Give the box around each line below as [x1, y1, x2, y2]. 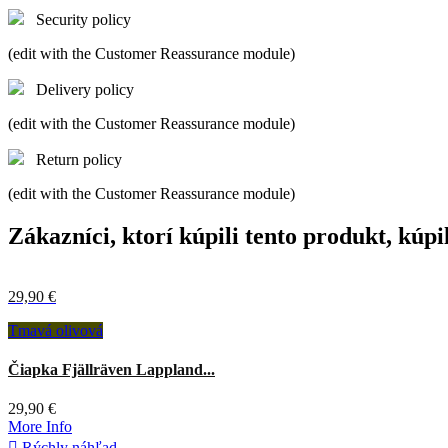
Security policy [36, 10, 131, 28]
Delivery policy [36, 80, 134, 98]
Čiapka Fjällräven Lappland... [8, 360, 215, 378]
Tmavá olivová [8, 321, 103, 339]
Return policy [36, 150, 122, 168]
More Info [8, 418, 72, 436]
